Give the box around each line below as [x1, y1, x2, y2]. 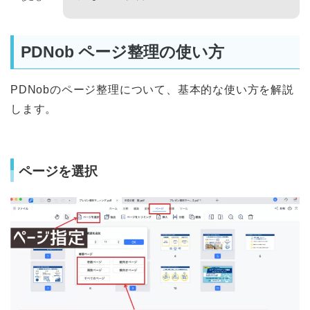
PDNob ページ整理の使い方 [21, 42, 224, 61]
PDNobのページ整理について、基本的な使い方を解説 [10, 83, 294, 95]
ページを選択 [19, 164, 98, 179]
